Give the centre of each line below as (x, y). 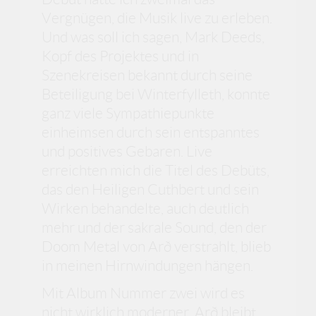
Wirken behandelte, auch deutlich (146, 208)
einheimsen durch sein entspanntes (151, 132)
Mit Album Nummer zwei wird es (144, 293)
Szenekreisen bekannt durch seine (147, 75)
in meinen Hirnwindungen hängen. (148, 265)
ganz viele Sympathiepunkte (128, 113)
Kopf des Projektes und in (121, 56)
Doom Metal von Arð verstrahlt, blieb (157, 246)
